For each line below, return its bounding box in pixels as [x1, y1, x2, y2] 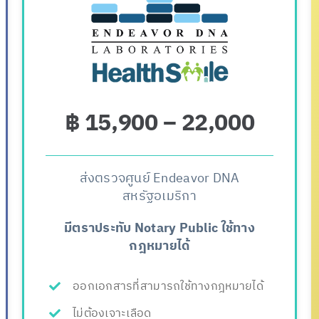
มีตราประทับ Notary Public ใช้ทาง [64, 217, 255, 239]
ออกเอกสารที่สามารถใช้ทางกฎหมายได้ [73, 276, 263, 296]
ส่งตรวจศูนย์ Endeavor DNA [79, 167, 240, 189]
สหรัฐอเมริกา [122, 185, 197, 207]
